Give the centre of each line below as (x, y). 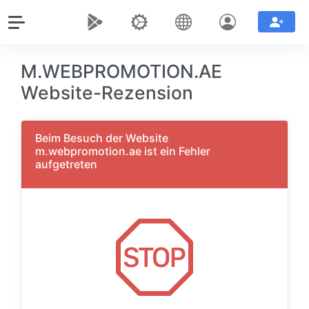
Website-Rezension (107, 92)
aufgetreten (66, 164)
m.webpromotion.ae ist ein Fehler (123, 151)
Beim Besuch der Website (102, 138)
